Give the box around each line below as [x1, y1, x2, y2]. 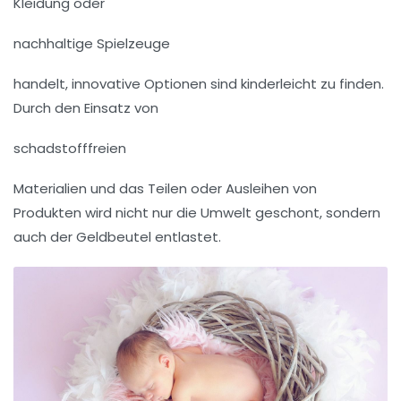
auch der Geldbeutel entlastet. [13, 227, 221, 247]
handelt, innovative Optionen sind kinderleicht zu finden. [13, 74, 384, 94]
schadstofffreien [13, 139, 126, 158]
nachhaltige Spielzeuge [13, 34, 170, 54]
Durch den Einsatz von [13, 98, 158, 118]
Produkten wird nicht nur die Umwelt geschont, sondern [13, 203, 380, 223]
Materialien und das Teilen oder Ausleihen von [13, 179, 317, 199]
